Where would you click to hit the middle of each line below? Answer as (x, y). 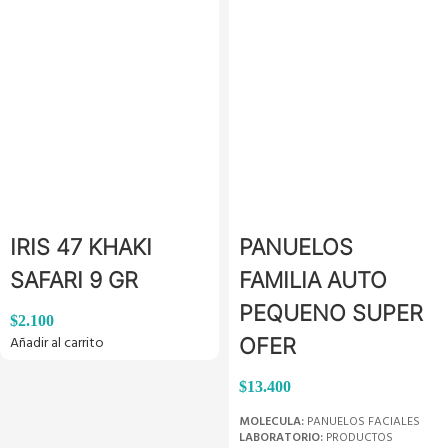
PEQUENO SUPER (331, 313)
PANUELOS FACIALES (362, 422)
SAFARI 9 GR (74, 280)
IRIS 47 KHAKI (81, 247)
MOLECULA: (271, 422)
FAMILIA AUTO (313, 280)
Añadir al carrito (57, 343)
